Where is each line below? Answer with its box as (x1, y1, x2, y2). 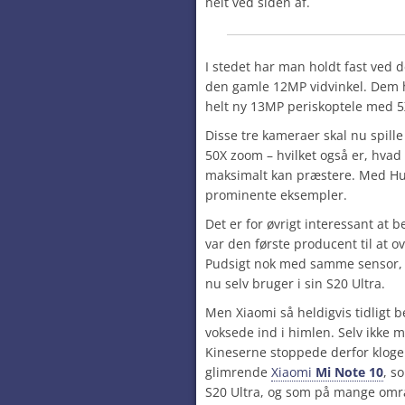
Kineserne (205, 344, 270, 361)
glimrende (205, 363, 271, 381)
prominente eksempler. (205, 186, 347, 203)
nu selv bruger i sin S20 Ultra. (205, 275, 385, 292)
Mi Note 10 (316, 363, 383, 381)
